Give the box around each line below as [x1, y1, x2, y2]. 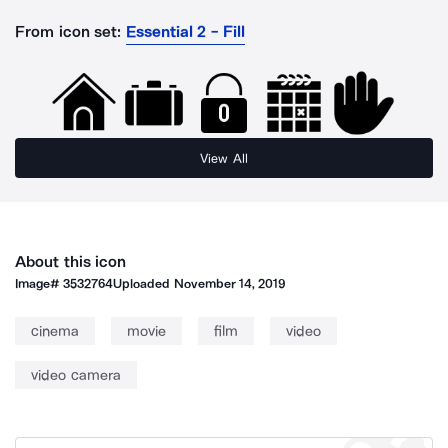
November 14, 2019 [173, 276, 286, 291]
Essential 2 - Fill [125, 22, 245, 41]
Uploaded [113, 276, 174, 291]
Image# [15, 276, 64, 291]
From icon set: [15, 22, 122, 41]
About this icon [15, 252, 127, 271]
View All [200, 150, 248, 166]
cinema [31, 322, 79, 340]
